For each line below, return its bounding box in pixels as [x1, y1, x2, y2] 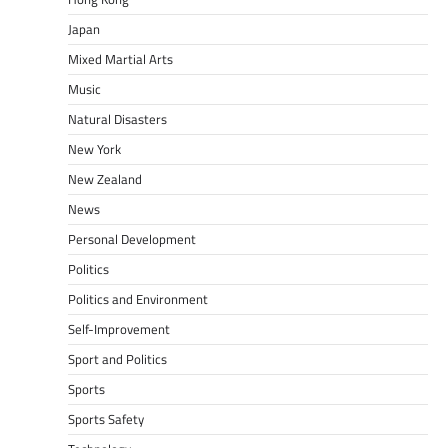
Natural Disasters [68, 109, 167, 129]
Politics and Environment [68, 289, 208, 309]
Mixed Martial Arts [68, 49, 173, 69]
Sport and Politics [68, 349, 167, 369]
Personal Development [68, 229, 196, 249]
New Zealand [68, 169, 142, 189]
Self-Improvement [68, 319, 170, 339]
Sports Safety [68, 409, 144, 429]
